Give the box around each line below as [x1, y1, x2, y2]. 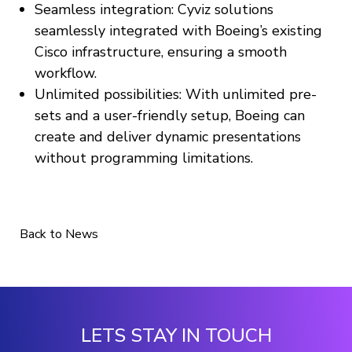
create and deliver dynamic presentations [35, 127, 301, 147]
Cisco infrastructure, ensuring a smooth [35, 42, 287, 62]
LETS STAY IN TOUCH [80, 323, 272, 349]
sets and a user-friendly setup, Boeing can [35, 106, 305, 126]
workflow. [35, 64, 97, 83]
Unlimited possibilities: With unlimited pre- [35, 85, 317, 104]
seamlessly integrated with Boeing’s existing [35, 21, 322, 41]
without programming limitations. [35, 148, 253, 168]
